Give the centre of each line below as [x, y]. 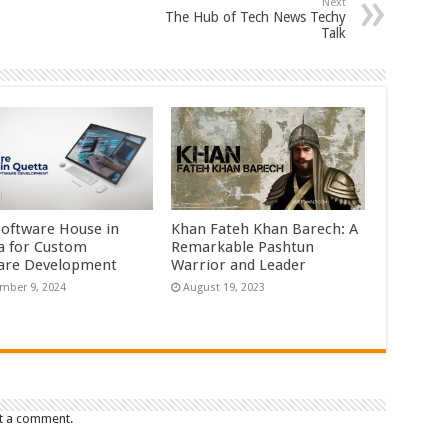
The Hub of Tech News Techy [255, 17]
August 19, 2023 [224, 288]
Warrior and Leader [239, 265]
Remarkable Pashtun [243, 247]
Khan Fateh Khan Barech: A [265, 229]
